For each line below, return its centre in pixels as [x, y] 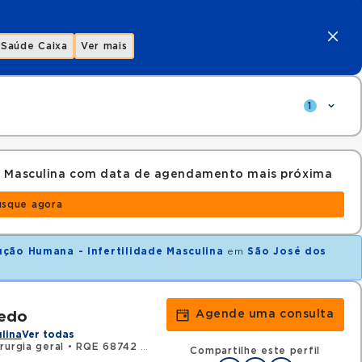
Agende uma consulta [265, 314]
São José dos [287, 251]
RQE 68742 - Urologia [109, 347]
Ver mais [104, 46]
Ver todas [48, 335]
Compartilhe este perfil [255, 351]
